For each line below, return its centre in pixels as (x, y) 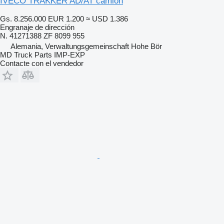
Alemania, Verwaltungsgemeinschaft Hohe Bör (86, 46)
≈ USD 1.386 (107, 19)
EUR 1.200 (66, 19)
